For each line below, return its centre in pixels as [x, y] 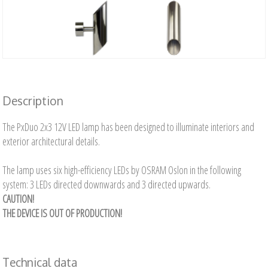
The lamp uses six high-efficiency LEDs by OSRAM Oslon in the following [122, 170]
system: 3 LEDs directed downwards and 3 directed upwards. [107, 185]
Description [33, 100]
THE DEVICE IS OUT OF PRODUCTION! [63, 213]
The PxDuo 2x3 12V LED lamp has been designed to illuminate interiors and [129, 127]
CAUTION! [19, 199]
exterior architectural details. [51, 141]
